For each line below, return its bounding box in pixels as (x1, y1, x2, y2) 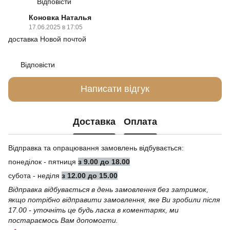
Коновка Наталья (29, 13, 91, 22)
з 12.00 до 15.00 (62, 171, 118, 180)
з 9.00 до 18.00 (78, 157, 130, 166)
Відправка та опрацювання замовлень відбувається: (8, 143, 184, 152)
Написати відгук (81, 84, 149, 94)
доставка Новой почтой (8, 34, 86, 43)
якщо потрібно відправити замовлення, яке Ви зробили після (8, 195, 220, 204)
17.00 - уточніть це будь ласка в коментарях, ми (8, 205, 179, 214)
